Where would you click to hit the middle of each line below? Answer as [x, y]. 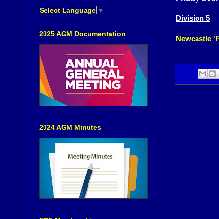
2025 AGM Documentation [82, 33]
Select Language [68, 10]
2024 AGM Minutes [70, 127]
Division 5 [193, 18]
